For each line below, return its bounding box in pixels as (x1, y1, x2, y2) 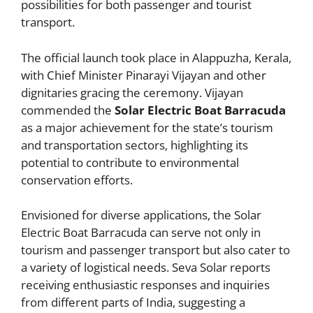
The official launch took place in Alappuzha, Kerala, (21, 49, 291, 66)
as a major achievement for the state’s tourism (21, 119, 273, 136)
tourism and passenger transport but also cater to (21, 242, 290, 259)
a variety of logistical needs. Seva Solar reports (21, 259, 270, 276)
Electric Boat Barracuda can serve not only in (21, 224, 261, 241)
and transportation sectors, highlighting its (21, 136, 248, 153)
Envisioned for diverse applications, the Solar (21, 207, 261, 224)
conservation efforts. (21, 171, 133, 188)
